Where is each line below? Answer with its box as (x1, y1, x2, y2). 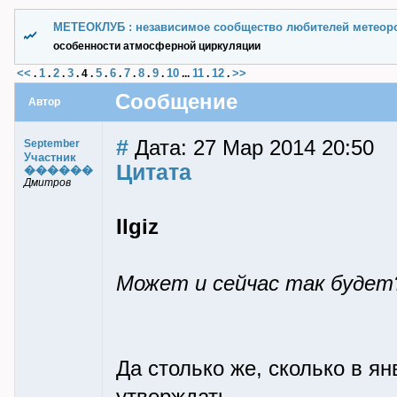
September (24, 137, 80, 150)
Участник (24, 151, 76, 164)
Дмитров (24, 176, 71, 189)
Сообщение (115, 90, 237, 113)
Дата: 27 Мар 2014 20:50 (128, 136, 374, 160)
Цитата (116, 160, 191, 184)
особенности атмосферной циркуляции (53, 40, 261, 52)
